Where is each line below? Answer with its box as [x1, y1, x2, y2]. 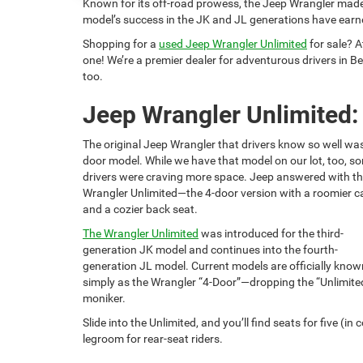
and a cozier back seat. [83, 202, 198, 216]
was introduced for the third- [199, 226, 344, 240]
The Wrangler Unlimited [83, 226, 199, 240]
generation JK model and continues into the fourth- [83, 242, 338, 256]
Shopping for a [83, 36, 159, 50]
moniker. [83, 291, 126, 305]
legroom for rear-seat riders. [83, 331, 223, 345]
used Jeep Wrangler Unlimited [159, 36, 307, 50]
